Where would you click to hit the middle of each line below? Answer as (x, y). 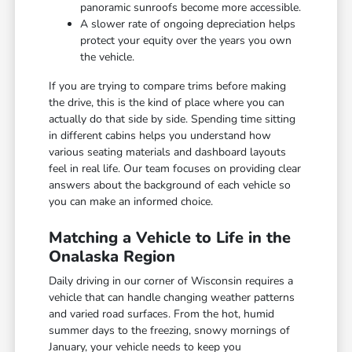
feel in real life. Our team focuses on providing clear (175, 169)
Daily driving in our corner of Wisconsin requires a (171, 281)
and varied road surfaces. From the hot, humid (162, 314)
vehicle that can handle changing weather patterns (172, 298)
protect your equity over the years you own (186, 41)
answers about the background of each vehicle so (170, 185)
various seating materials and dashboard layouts (168, 152)
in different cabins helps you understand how (160, 136)
